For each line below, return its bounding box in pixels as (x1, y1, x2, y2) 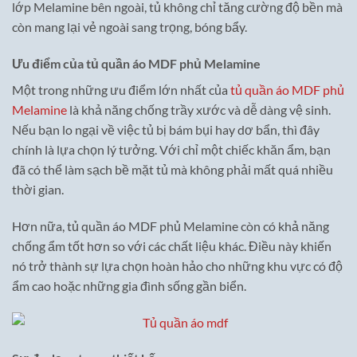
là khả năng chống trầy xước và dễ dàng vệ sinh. (67, 102, 331, 118)
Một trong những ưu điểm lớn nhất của (12, 82, 230, 98)
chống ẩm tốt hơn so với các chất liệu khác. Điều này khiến (12, 237, 331, 253)
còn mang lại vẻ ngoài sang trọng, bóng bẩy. (12, 19, 247, 35)
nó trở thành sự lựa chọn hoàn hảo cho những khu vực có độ (12, 257, 343, 273)
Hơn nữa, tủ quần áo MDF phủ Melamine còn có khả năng (12, 218, 329, 233)
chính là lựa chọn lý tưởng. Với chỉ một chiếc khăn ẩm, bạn (12, 142, 331, 158)
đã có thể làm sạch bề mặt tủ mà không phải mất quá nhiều (12, 162, 333, 178)
